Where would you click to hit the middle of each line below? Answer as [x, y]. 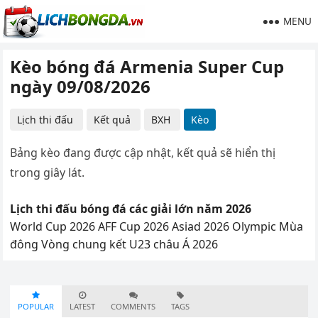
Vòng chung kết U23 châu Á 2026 [130, 244]
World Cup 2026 [53, 226]
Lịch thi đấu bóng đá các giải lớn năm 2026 [131, 209]
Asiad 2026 [201, 226]
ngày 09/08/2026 [81, 86]
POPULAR [36, 306]
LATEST [83, 306]
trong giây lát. [48, 172]
